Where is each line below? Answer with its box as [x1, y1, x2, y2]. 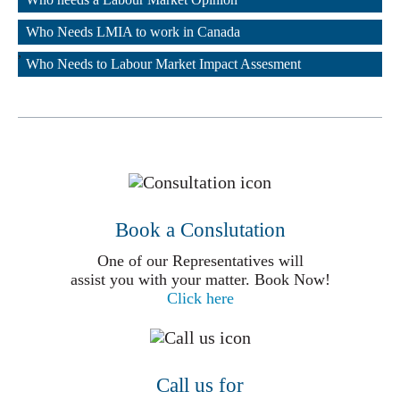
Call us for [156, 373, 244, 396]
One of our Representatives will [96, 252, 304, 271]
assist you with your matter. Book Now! [70, 271, 330, 289]
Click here [166, 289, 234, 308]
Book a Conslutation [114, 219, 286, 242]
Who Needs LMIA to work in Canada [26, 24, 240, 39]
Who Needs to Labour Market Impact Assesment [26, 56, 301, 71]
